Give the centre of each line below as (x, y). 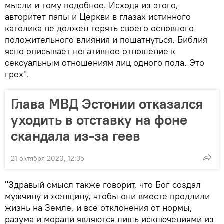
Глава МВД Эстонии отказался (107, 104)
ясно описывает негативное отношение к (90, 51)
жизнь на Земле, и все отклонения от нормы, (99, 207)
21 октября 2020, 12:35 (48, 158)
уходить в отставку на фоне (99, 120)
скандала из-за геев (76, 136)
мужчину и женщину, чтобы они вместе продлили (107, 196)
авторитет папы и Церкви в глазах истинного (98, 16)
